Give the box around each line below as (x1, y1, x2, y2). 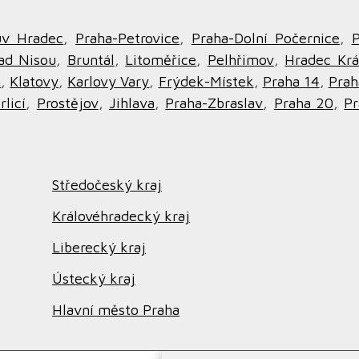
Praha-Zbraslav (165, 95, 264, 111)
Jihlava (109, 95, 155, 111)
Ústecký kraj (52, 270, 135, 287)
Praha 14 (262, 73, 320, 90)
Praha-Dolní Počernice (192, 30, 340, 46)
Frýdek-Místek (158, 73, 254, 90)
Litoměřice (125, 51, 197, 68)
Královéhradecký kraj (52, 208, 190, 224)
